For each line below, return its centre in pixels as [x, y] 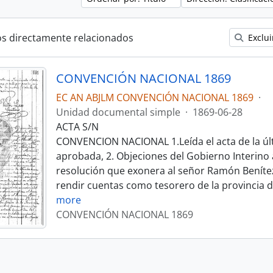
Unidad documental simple [118, 112]
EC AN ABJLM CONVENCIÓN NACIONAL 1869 [154, 97]
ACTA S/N [77, 127]
